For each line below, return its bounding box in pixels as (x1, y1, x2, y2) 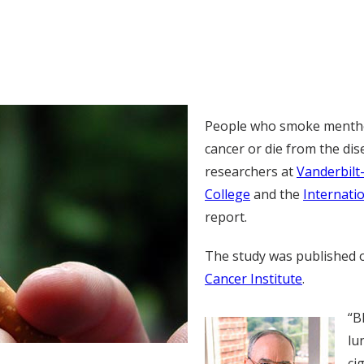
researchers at (205, 162, 297, 180)
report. (205, 208, 247, 226)
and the (250, 185, 303, 203)
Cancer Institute (205, 270, 302, 288)
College (205, 185, 250, 203)
